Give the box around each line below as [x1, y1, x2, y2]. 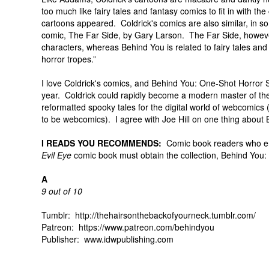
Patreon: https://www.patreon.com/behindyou [41, 221, 214, 233]
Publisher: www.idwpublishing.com [41, 233, 174, 245]
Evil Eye [41, 149, 71, 161]
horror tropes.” [41, 53, 96, 65]
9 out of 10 [41, 185, 82, 197]
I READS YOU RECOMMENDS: [41, 137, 162, 149]
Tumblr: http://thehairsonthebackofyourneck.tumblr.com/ [41, 209, 256, 221]
